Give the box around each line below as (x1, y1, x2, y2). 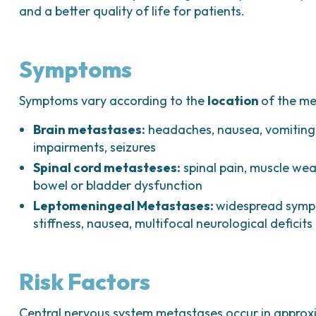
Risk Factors (19, 267, 151, 296)
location (207, 92, 262, 109)
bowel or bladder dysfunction (33, 177, 203, 193)
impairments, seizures (33, 139, 157, 155)
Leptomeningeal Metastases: (33, 197, 217, 214)
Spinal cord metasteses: (33, 159, 181, 176)
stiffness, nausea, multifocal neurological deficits (33, 215, 313, 231)
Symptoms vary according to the (19, 92, 208, 109)
